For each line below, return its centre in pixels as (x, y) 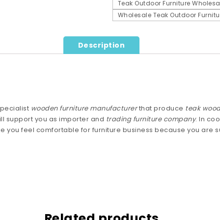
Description (101, 45)
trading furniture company (151, 119)
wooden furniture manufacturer (84, 108)
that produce (161, 108)
